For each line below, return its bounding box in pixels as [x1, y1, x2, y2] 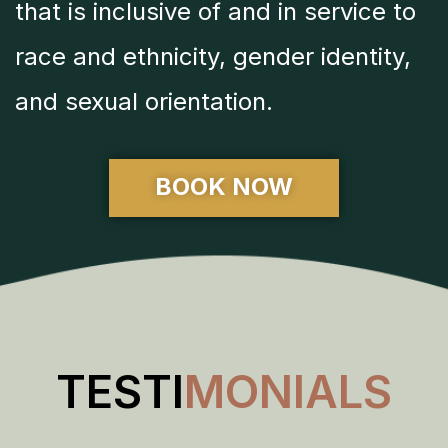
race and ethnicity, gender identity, [15, 42, 411, 72]
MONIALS [184, 363, 392, 419]
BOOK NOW [155, 171, 293, 201]
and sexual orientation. [15, 87, 273, 117]
